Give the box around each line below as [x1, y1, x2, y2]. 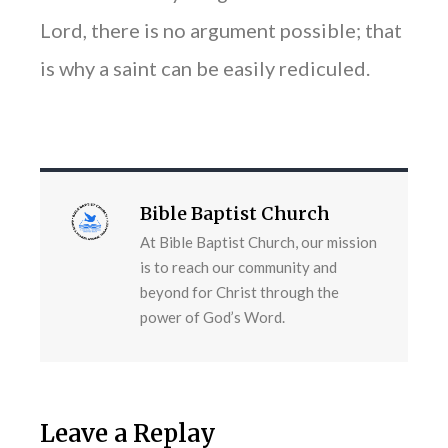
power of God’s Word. [140, 308, 285, 327]
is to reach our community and [140, 258, 337, 277]
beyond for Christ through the [140, 283, 339, 302]
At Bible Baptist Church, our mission [140, 233, 377, 252]
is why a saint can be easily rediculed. [40, 56, 370, 81]
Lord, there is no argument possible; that [40, 18, 402, 43]
